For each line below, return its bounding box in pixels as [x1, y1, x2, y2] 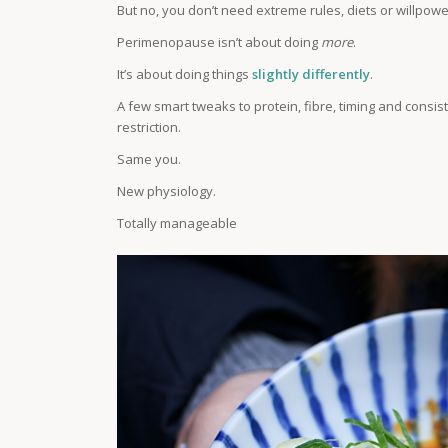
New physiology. [117, 182, 217, 201]
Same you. [117, 150, 182, 169]
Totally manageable [117, 214, 238, 233]
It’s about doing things [117, 65, 253, 84]
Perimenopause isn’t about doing [117, 33, 322, 52]
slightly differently [252, 65, 371, 84]
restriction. [117, 118, 182, 137]
